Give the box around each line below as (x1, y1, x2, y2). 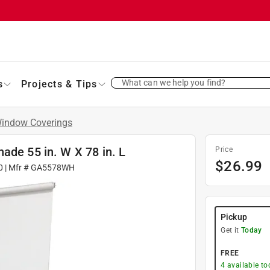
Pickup (221, 212, 247, 222)
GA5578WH (30, 162, 75, 172)
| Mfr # (2, 162, 31, 172)
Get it (221, 225, 241, 234)
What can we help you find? (121, 77, 226, 87)
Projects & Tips (20, 78, 98, 90)
